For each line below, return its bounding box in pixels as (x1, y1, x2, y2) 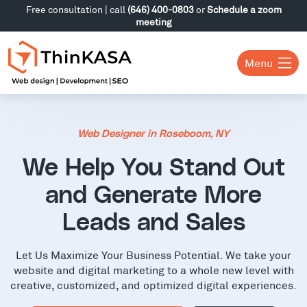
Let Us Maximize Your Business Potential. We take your (16, 247, 291, 261)
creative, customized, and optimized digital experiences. (10, 278, 297, 291)
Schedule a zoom (206, 3, 282, 15)
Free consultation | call (25, 3, 127, 15)
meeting (135, 16, 172, 27)
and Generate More (45, 183, 262, 208)
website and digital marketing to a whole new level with (13, 262, 294, 276)
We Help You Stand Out (22, 156, 285, 180)
